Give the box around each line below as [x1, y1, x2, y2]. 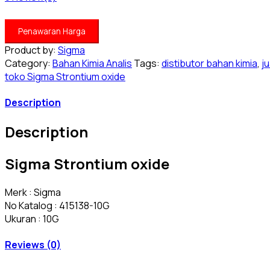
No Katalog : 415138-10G [5, 199, 110, 213]
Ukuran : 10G [5, 212, 59, 226]
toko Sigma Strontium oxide [5, 69, 125, 83]
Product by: [5, 43, 58, 57]
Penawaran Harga [18, 25, 86, 37]
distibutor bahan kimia [162, 56, 257, 70]
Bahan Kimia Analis [52, 56, 132, 70]
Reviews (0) [5, 238, 61, 252]
